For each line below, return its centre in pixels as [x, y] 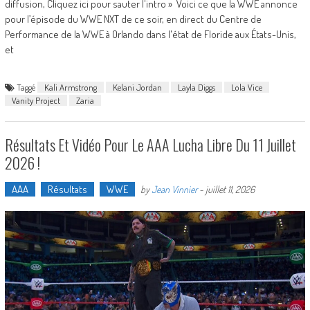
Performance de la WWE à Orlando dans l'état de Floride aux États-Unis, [150, 34]
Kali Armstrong [70, 87]
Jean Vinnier [174, 189]
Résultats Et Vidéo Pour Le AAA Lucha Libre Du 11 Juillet [150, 144]
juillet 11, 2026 [230, 189]
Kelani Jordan [137, 87]
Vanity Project [36, 100]
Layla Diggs [196, 87]
